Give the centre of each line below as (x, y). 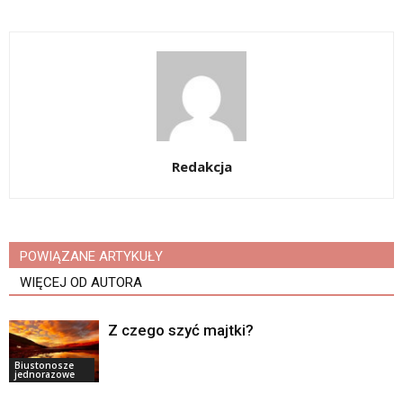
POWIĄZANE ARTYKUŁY (91, 256)
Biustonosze (44, 365)
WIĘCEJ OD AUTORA (81, 282)
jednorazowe (45, 374)
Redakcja (201, 166)
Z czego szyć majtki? (181, 330)
